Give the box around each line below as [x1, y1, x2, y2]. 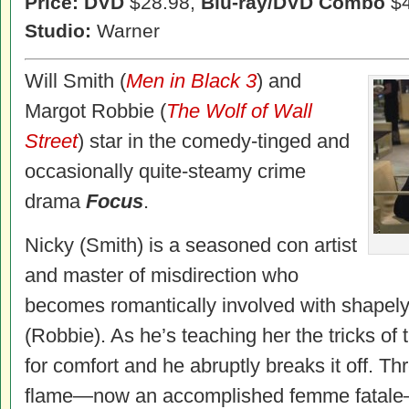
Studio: [25, 20, 91, 41]
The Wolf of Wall [166, 100, 312, 122]
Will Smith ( [25, 69, 126, 92]
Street [25, 130, 78, 152]
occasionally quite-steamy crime [25, 160, 306, 183]
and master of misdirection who [25, 264, 299, 287]
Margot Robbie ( [25, 100, 166, 122]
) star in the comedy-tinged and [78, 130, 350, 152]
